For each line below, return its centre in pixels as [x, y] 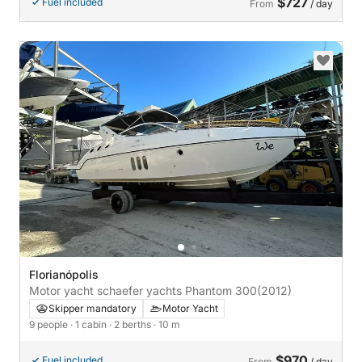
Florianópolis [64, 274]
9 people [50, 324]
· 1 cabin [90, 324]
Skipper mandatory [93, 308]
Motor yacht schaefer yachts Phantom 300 [143, 290]
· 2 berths [131, 324]
